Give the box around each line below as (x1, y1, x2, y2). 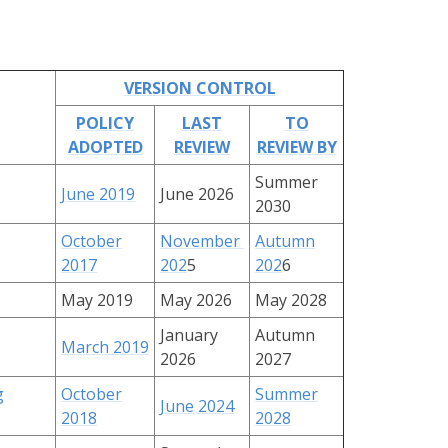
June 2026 (160, 183, 235, 205)
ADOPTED (67, 136, 143, 158)
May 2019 (61, 289, 134, 311)
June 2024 (160, 395, 235, 417)
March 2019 (61, 336, 150, 358)
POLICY (76, 112, 135, 134)
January (160, 324, 219, 346)
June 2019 (61, 183, 136, 205)
